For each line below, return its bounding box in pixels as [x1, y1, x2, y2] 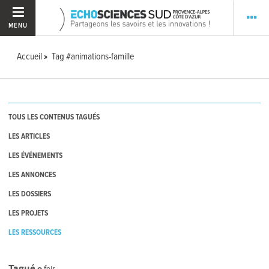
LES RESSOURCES [8, 228, 62, 238]
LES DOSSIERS [8, 189, 52, 200]
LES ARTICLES [8, 131, 50, 142]
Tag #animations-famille [52, 50, 134, 63]
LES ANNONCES [8, 170, 56, 181]
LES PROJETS [8, 208, 49, 219]
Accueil [17, 50, 43, 63]
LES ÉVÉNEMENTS [8, 151, 63, 162]
